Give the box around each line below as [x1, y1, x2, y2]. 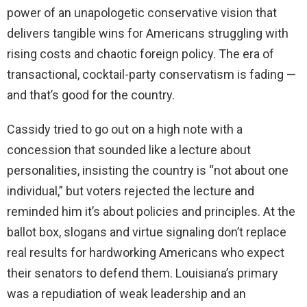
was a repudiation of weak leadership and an [7, 286, 246, 302]
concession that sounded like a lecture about [7, 143, 251, 158]
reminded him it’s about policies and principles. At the [7, 204, 295, 219]
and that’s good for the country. [7, 88, 175, 103]
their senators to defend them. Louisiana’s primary [7, 266, 278, 281]
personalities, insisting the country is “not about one [7, 163, 288, 178]
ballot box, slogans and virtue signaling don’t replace [7, 225, 286, 240]
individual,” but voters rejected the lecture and [7, 184, 254, 199]
